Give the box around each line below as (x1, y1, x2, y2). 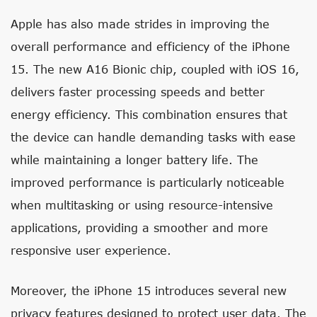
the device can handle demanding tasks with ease (11, 130, 296, 144)
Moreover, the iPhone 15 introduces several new (11, 284, 287, 297)
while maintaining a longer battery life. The (11, 153, 258, 166)
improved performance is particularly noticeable (11, 175, 284, 189)
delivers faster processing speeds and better (11, 85, 265, 98)
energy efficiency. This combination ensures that (11, 108, 287, 121)
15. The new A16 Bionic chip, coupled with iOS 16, (11, 62, 299, 76)
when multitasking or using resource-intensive (11, 198, 273, 212)
